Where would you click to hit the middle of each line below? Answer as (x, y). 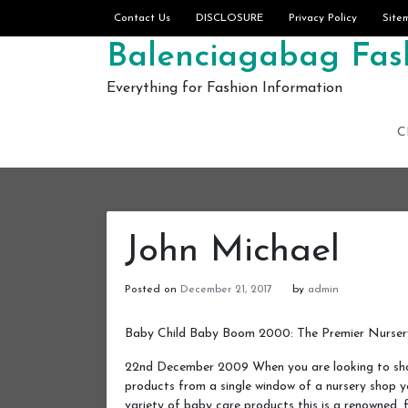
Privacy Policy (323, 18)
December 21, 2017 (226, 290)
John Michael (232, 251)
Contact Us (142, 18)
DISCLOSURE (229, 18)
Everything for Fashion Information (224, 88)
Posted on (153, 290)
